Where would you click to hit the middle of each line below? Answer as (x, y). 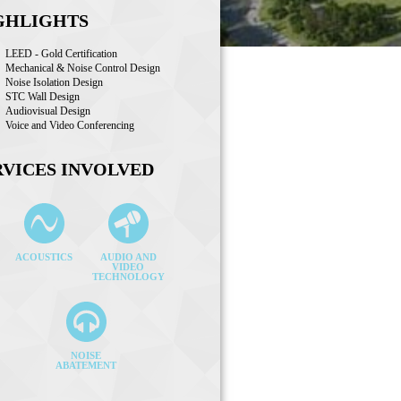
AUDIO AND (128, 258)
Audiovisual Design (48, 111)
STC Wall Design (43, 96)
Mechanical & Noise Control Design (83, 68)
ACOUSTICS (44, 258)
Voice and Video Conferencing (70, 125)
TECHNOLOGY (128, 277)
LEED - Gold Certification (61, 53)
